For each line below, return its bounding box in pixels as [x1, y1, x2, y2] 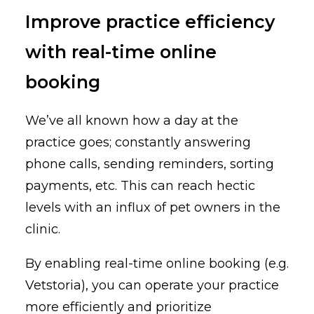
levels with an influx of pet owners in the [25, 200, 280, 216]
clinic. [25, 221, 64, 238]
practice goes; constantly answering [25, 135, 251, 151]
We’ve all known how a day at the [25, 113, 238, 129]
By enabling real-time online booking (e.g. [25, 256, 289, 272]
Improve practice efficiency [25, 11, 275, 33]
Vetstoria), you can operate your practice [25, 278, 279, 294]
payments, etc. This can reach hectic [25, 178, 255, 194]
